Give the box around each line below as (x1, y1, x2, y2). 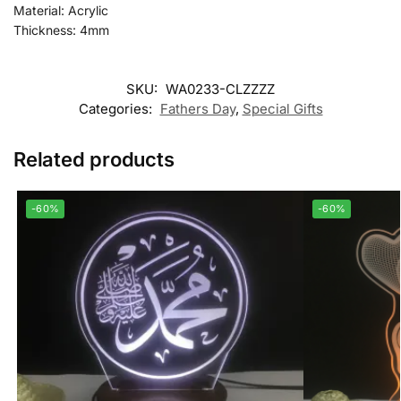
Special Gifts (242, 99, 323, 117)
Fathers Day (159, 99, 235, 117)
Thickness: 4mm (13, 22, 109, 38)
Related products (13, 147, 175, 171)
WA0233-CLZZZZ (166, 80, 275, 98)
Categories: (78, 99, 156, 117)
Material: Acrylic (13, 3, 108, 19)
